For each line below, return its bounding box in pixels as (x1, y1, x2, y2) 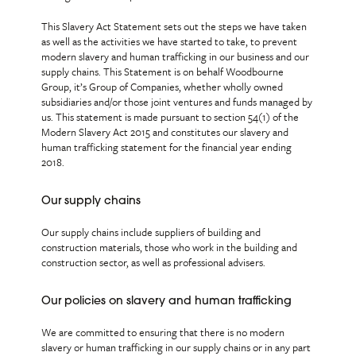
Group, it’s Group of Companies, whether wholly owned (41, 79, 284, 95)
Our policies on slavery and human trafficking (41, 296, 292, 308)
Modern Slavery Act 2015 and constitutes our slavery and (41, 124, 289, 140)
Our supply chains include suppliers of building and (41, 224, 261, 240)
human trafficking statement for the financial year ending (41, 139, 292, 155)
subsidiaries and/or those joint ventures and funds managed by (41, 94, 313, 110)
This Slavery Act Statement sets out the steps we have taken (41, 18, 308, 34)
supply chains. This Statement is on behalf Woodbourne (41, 64, 284, 79)
